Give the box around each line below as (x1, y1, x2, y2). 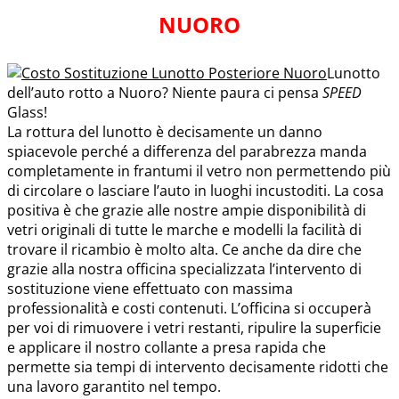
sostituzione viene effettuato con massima (7, 278, 293, 298)
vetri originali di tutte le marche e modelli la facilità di (7, 219, 362, 240)
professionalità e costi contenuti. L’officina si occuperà (7, 297, 371, 318)
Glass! (7, 102, 47, 122)
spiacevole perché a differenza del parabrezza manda (7, 141, 367, 161)
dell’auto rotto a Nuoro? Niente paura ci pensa (7, 82, 322, 102)
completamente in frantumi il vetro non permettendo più (7, 160, 391, 181)
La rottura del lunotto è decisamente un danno (7, 121, 322, 142)
